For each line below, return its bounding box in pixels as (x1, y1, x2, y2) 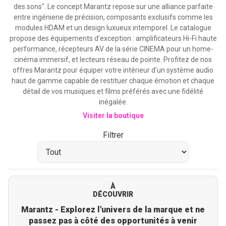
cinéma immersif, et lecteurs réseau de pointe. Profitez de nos (14, 55, 212, 64)
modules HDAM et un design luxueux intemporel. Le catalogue (15, 24, 211, 32)
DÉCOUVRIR (93, 190, 133, 198)
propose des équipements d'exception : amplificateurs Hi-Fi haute (9, 34, 217, 42)
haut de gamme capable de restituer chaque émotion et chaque (12, 77, 214, 85)
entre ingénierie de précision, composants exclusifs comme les (13, 13, 213, 21)
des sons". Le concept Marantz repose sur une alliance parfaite (13, 3, 213, 11)
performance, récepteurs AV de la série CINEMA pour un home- (13, 45, 213, 53)
